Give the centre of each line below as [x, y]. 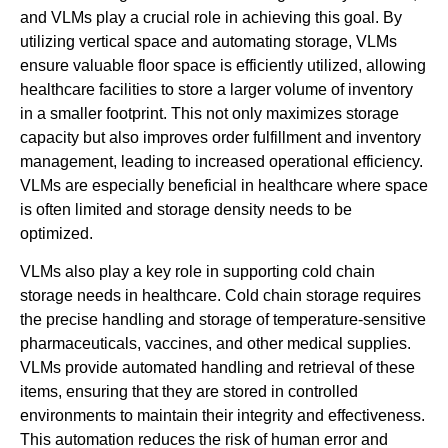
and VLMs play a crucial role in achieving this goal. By [211, 17]
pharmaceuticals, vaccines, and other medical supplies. [215, 344]
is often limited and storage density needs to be [186, 209]
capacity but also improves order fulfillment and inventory [220, 137]
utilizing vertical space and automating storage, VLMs [208, 41]
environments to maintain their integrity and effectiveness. [222, 416]
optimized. [56, 233]
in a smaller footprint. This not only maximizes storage [209, 113]
